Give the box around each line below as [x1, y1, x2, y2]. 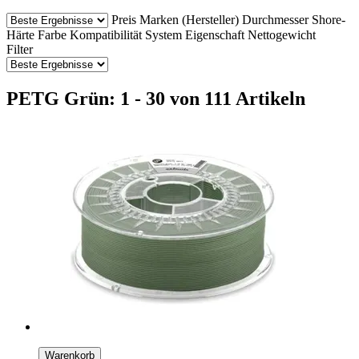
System [145, 27, 182, 42]
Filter [6, 42, 33, 56]
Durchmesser [242, 12, 309, 26]
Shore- [312, 12, 345, 26]
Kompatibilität [70, 27, 142, 42]
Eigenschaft [185, 27, 244, 42]
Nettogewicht [248, 27, 316, 42]
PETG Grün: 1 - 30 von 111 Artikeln [6, 87, 305, 109]
